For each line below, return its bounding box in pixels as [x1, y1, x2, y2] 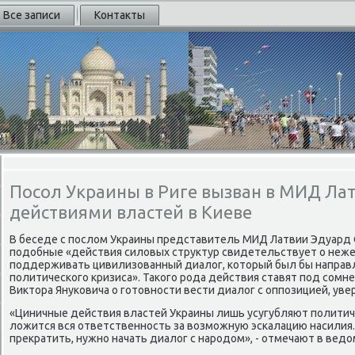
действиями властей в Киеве [10, 202, 252, 222]
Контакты [94, 9, 145, 21]
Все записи [3, 9, 60, 21]
